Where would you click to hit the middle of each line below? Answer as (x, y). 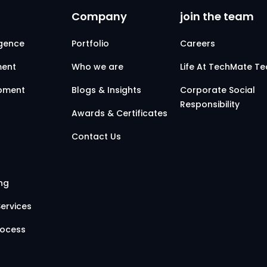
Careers (198, 44)
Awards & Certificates (119, 113)
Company (99, 16)
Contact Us (96, 136)
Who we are (97, 67)
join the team (217, 16)
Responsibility (210, 104)
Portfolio (90, 44)
